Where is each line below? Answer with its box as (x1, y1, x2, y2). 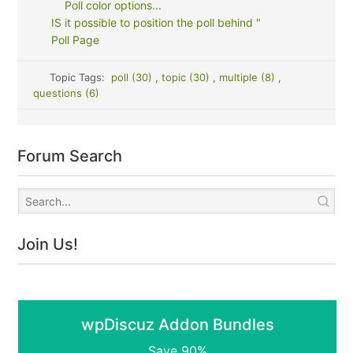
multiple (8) (218, 71, 278, 84)
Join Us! (17, 235, 79, 254)
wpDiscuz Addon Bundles (80, 315, 274, 334)
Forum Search (17, 147, 123, 165)
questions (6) (33, 87, 100, 99)
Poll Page (50, 33, 99, 46)
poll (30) (110, 71, 155, 84)
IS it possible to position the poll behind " (50, 16, 261, 29)
